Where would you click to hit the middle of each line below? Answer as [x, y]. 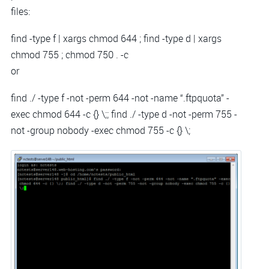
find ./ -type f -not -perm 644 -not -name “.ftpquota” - [120, 98]
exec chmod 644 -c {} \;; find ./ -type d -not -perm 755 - [124, 114]
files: [20, 11]
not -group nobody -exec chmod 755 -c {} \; [101, 131]
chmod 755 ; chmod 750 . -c [70, 55]
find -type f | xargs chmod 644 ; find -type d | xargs [116, 39]
